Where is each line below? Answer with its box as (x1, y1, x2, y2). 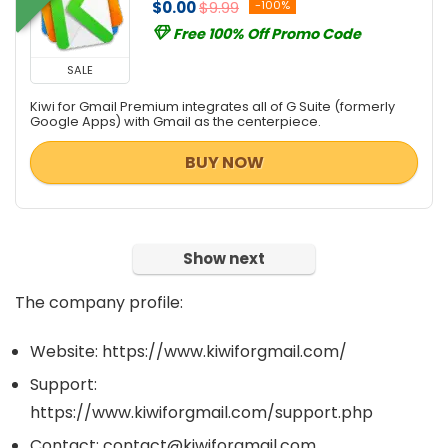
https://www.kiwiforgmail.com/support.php (30, 400, 373, 424)
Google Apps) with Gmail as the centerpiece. (30, 112, 321, 130)
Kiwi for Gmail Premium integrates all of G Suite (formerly (30, 97, 395, 115)
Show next (183, 247, 265, 269)
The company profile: (15, 290, 183, 314)
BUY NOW (184, 150, 264, 174)
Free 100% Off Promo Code (173, 23, 361, 44)
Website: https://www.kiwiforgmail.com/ (30, 339, 347, 363)
